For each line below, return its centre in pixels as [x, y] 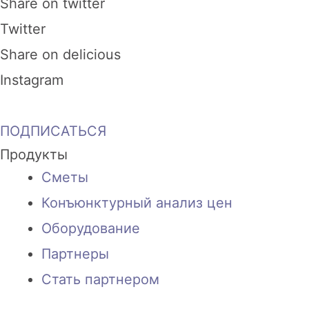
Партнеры [75, 254]
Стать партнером [100, 280]
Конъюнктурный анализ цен [137, 203]
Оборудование [91, 229]
